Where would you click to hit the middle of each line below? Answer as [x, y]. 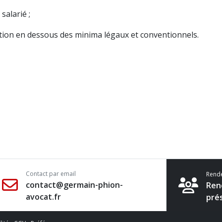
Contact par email [51, 174]
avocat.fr [43, 197]
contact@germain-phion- [74, 185]
